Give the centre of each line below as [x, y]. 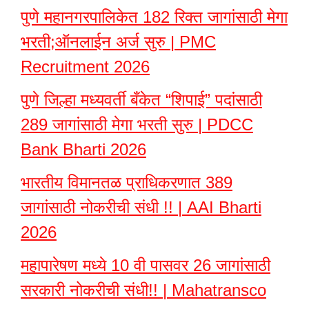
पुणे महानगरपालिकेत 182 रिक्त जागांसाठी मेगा [154, 17]
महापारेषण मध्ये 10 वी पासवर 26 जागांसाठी [146, 265]
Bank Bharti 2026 [83, 149]
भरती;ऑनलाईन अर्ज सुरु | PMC [118, 42]
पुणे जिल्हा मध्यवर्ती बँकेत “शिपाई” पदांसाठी [141, 100]
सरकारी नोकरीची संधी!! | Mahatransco [143, 290]
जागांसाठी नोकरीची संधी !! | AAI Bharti [141, 207]
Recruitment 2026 [85, 67]
